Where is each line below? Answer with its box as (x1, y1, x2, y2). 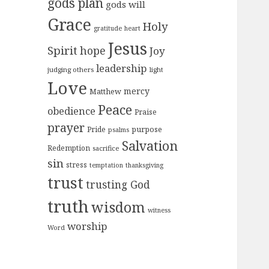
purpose (131, 124, 163, 135)
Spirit (47, 43, 78, 58)
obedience (47, 104, 96, 118)
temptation (89, 161, 124, 170)
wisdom (91, 198, 146, 217)
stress (66, 160, 88, 171)
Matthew (89, 86, 122, 97)
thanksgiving (125, 161, 164, 170)
